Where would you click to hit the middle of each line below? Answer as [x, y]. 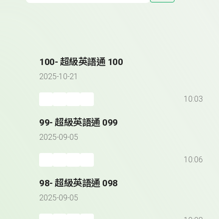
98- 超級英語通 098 [78, 183]
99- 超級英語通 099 [78, 123]
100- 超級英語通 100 [81, 62]
